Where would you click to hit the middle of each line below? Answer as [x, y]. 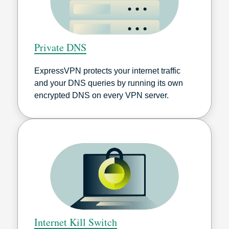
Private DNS [60, 47]
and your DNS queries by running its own [109, 83]
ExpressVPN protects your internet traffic [107, 71]
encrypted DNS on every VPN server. [101, 95]
